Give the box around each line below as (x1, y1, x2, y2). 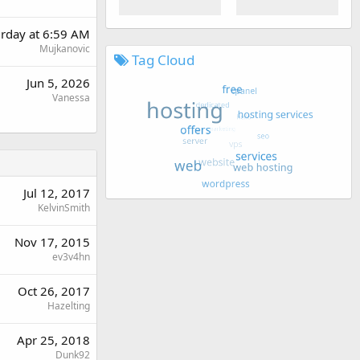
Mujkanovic (39, 42, 90, 56)
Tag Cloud (129, 51, 194, 70)
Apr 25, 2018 (17, 332, 90, 349)
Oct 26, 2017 (18, 283, 90, 300)
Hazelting (47, 299, 90, 313)
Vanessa (52, 91, 90, 105)
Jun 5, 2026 (27, 75, 90, 92)
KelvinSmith (38, 201, 90, 215)
